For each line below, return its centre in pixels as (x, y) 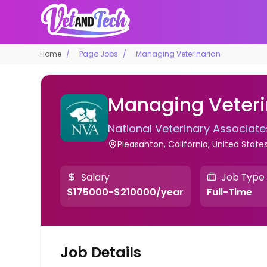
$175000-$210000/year (125, 193)
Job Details (101, 253)
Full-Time (229, 193)
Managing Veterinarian (178, 54)
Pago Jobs (99, 54)
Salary (96, 177)
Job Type (243, 177)
